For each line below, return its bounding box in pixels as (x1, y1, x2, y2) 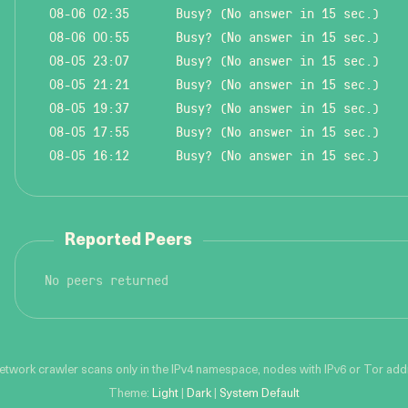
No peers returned (45, 270, 168, 289)
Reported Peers (65, 232, 192, 250)
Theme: (108, 388, 152, 400)
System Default (219, 388, 300, 400)
